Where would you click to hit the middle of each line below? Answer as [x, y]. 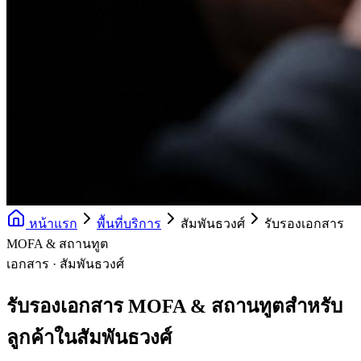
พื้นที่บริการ [129, 224]
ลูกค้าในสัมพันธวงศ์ [89, 337]
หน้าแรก [52, 224]
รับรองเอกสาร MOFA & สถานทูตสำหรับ [174, 306]
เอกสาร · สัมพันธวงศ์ [65, 264]
